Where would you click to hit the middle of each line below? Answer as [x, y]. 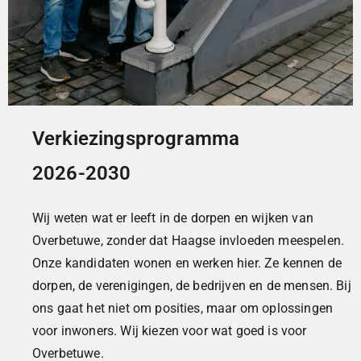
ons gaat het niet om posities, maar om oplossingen [183, 308]
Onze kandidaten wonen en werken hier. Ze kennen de [187, 263]
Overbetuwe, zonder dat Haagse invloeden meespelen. [189, 240]
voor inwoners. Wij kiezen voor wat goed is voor [170, 330]
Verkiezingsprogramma [136, 138]
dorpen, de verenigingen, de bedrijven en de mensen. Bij [192, 285]
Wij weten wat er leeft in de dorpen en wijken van [173, 218]
